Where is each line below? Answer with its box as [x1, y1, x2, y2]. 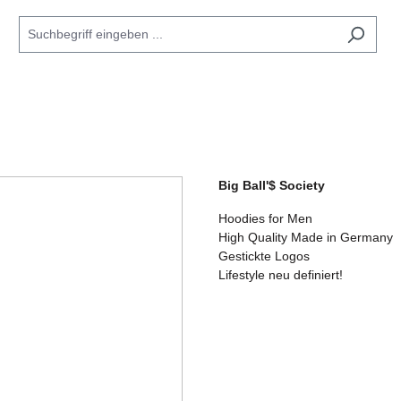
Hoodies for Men [218, 211, 312, 226]
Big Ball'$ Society [218, 178, 325, 192]
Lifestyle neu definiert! [218, 268, 343, 282]
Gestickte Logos [218, 249, 310, 263]
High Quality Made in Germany [218, 230, 393, 244]
